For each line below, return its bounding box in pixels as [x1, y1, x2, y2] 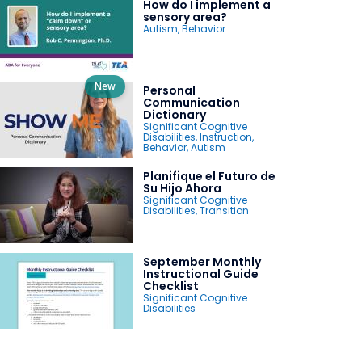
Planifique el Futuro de [142, 167, 276, 184]
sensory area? [142, 8, 227, 25]
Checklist [142, 277, 199, 294]
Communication [142, 94, 240, 111]
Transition [199, 203, 249, 217]
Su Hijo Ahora [142, 179, 221, 196]
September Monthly [142, 253, 261, 270]
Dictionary [142, 106, 206, 123]
